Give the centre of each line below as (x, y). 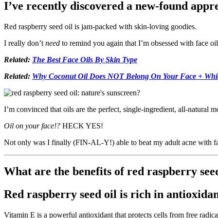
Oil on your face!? (32, 126)
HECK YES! (82, 126)
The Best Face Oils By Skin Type (85, 59)
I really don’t (25, 43)
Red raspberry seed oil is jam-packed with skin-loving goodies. (100, 26)
